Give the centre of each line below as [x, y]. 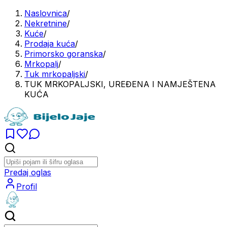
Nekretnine [46, 23]
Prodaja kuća [50, 44]
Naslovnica [46, 13]
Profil [27, 186]
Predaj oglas [28, 172]
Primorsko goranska [64, 54]
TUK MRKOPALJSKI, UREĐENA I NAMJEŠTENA [120, 84]
